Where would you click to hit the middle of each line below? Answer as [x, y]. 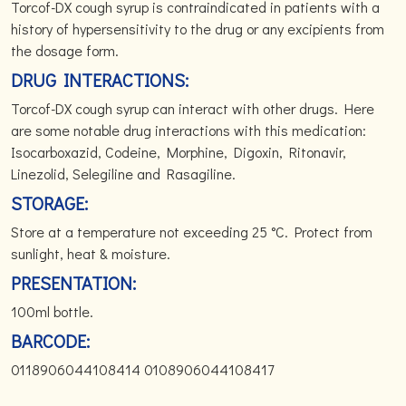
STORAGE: [49, 203]
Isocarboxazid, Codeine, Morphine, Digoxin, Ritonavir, [179, 152]
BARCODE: [50, 341]
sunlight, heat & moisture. [91, 253]
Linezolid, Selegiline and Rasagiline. [123, 174]
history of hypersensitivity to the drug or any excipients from [198, 29]
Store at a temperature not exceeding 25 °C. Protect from [192, 232]
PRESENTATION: [73, 283]
